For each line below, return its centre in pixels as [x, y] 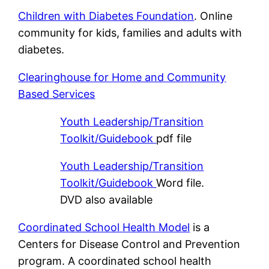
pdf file [174, 139]
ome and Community [173, 77]
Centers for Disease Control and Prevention [129, 244]
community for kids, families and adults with [130, 33]
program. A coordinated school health [115, 261]
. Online [213, 16]
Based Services [57, 94]
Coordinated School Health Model [104, 228]
